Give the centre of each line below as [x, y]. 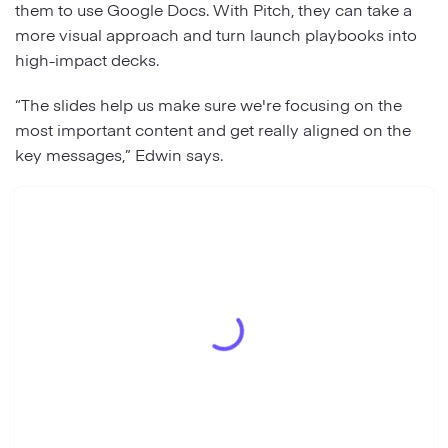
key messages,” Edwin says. [121, 153]
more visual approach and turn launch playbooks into [216, 33]
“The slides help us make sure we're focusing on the [208, 103]
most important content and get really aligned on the [213, 128]
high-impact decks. [89, 58]
